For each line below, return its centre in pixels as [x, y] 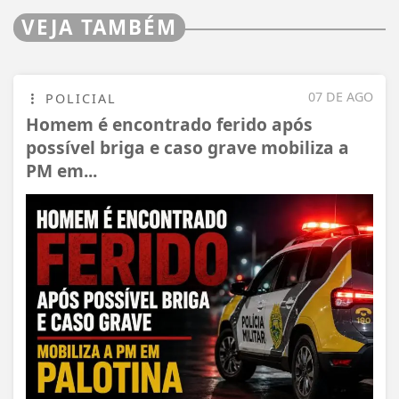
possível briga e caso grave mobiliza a [187, 148]
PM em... [61, 171]
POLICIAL [78, 99]
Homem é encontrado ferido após [169, 125]
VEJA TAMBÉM [99, 28]
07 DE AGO [341, 97]
